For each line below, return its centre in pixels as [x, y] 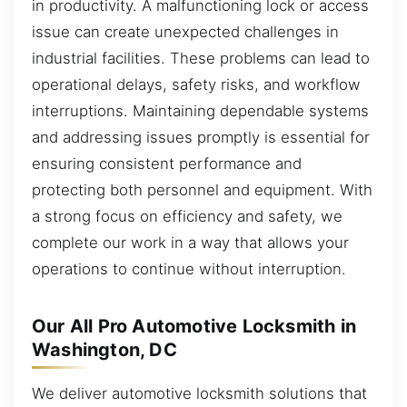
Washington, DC [104, 349]
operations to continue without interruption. [189, 268]
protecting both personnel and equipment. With [202, 189]
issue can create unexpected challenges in [185, 31]
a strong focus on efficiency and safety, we [187, 216]
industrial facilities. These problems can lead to [201, 58]
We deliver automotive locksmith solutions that [199, 393]
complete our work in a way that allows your [190, 242]
